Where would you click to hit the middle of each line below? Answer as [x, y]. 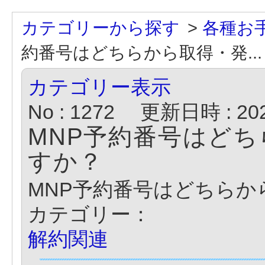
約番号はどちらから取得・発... [142, 52]
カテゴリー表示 [99, 87]
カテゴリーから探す [101, 28]
